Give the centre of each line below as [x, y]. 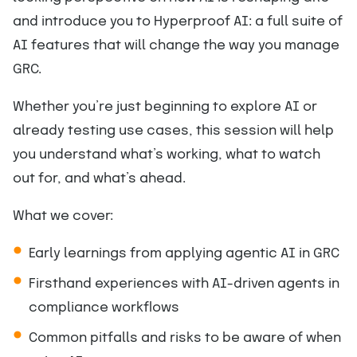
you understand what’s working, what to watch [167, 155]
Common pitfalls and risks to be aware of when [185, 338]
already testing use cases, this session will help [173, 131]
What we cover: [63, 216]
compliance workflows [104, 308]
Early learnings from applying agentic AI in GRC [184, 254]
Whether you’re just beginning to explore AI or [165, 107]
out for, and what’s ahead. [99, 179]
